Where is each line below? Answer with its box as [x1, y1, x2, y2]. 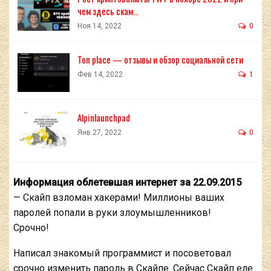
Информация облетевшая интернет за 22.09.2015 [13, 177, 241, 189]
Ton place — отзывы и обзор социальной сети [77, 53, 243, 66]
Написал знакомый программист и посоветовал [13, 247, 231, 260]
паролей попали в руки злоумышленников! [13, 207, 211, 219]
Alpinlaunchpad [77, 110, 130, 124]
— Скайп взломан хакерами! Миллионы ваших [13, 192, 224, 204]
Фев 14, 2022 [77, 70, 123, 79]
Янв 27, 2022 [77, 128, 122, 137]
